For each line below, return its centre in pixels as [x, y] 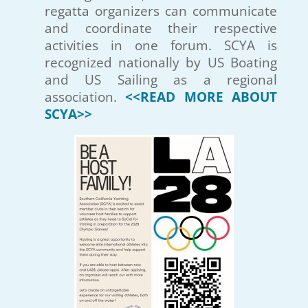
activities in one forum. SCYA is [161, 45]
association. [85, 97]
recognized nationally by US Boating [161, 63]
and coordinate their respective [161, 28]
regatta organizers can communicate [161, 11]
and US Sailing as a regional [161, 80]
